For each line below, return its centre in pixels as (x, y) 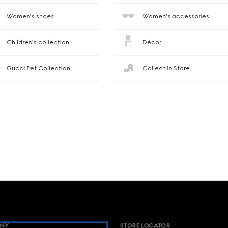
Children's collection (38, 42)
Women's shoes (31, 16)
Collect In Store (166, 68)
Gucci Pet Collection (39, 68)
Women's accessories (176, 16)
